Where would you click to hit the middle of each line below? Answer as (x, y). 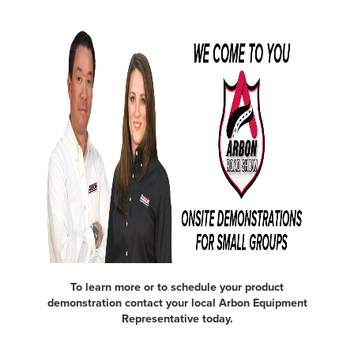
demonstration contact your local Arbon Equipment (177, 303)
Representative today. (177, 318)
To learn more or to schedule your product (177, 287)
